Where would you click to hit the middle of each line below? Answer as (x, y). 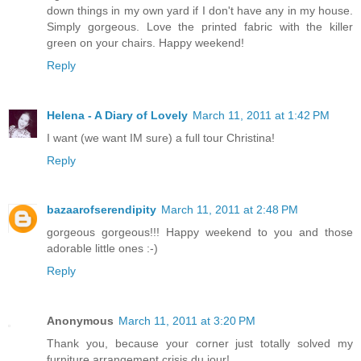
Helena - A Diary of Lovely (117, 115)
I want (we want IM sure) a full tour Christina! (161, 137)
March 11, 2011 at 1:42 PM (261, 115)
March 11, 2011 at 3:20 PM (187, 321)
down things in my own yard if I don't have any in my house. (200, 10)
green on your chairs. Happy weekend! (145, 42)
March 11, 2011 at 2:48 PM (230, 210)
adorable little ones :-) (102, 249)
